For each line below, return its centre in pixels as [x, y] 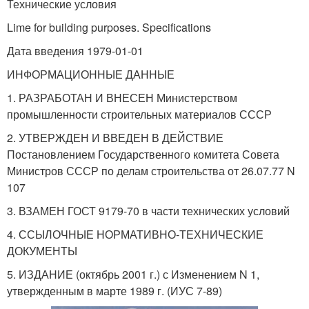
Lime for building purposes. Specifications [109, 27]
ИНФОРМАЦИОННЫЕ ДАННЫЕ [91, 74]
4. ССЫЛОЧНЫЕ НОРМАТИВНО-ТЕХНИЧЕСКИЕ [135, 234]
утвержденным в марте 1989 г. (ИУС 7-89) [114, 290]
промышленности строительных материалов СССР [139, 114]
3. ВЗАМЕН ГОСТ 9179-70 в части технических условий [148, 210]
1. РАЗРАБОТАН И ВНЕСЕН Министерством [122, 97]
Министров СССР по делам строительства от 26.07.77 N [151, 170]
